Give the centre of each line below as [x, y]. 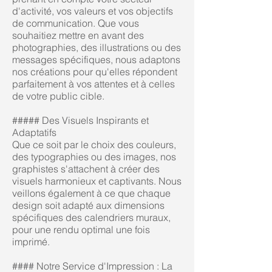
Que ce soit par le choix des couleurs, [94, 144]
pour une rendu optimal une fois [81, 229]
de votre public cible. [58, 96]
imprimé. [31, 242]
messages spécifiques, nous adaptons [96, 59]
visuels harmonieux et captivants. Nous [97, 181]
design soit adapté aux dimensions [88, 205]
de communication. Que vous [76, 23]
